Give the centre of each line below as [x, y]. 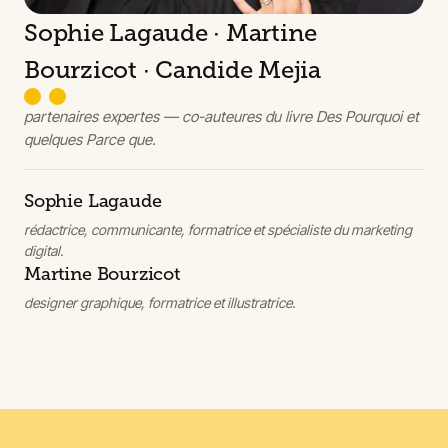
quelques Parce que [88, 140]
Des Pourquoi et [367, 117]
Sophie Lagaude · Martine [171, 33]
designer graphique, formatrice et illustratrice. [159, 303]
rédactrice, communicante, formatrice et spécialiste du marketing [218, 230]
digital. [43, 251]
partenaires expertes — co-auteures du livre [168, 117]
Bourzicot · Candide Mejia [172, 70]
